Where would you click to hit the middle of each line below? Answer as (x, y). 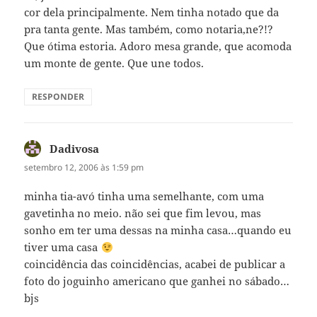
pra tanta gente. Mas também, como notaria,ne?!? (149, 29)
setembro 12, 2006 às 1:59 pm (84, 168)
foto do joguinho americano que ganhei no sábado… (157, 281)
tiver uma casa (63, 247)
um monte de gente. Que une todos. (114, 63)
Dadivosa (75, 149)
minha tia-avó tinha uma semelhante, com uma (144, 196)
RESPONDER (58, 97)
